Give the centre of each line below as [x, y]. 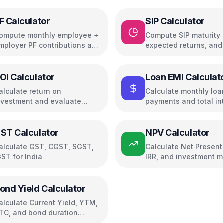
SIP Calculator [175, 21]
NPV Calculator [177, 133]
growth [158, 55]
